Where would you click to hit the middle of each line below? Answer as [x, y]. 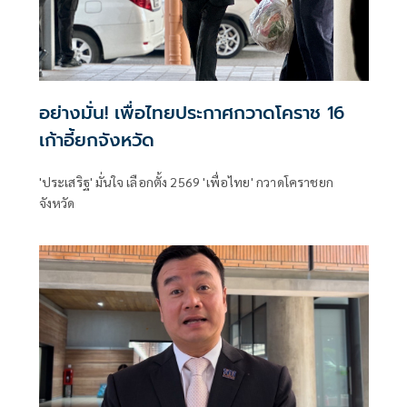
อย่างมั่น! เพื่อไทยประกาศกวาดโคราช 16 [191, 113]
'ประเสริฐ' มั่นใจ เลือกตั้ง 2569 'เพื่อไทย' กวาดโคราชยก [186, 182]
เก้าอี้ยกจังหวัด [96, 140]
